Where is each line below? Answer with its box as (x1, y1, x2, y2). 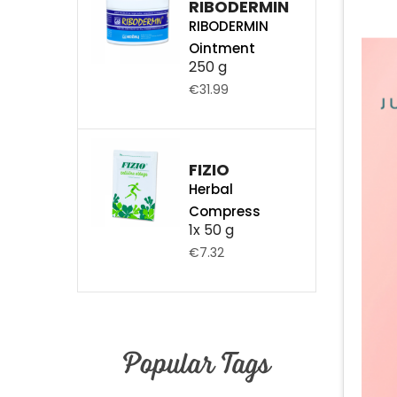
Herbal (188, 180, 233, 198)
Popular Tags (122, 339, 271, 385)
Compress (188, 202, 261, 221)
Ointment (188, 39, 255, 58)
